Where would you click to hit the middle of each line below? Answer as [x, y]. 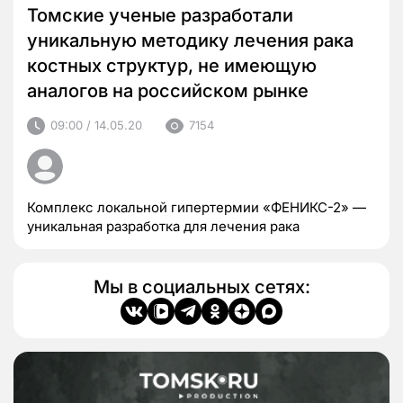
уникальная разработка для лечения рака [163, 226]
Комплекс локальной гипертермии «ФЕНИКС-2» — [197, 207]
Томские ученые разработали [160, 15]
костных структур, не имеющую [172, 65]
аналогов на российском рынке [168, 90]
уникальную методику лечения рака [190, 40]
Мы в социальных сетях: [201, 287]
